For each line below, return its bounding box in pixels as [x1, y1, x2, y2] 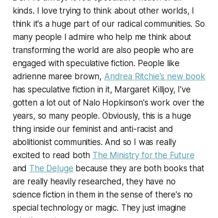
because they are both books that [73, 163, 204, 173]
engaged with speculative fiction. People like [12, 58, 180, 68]
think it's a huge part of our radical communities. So [12, 18, 205, 29]
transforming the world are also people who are [12, 45, 194, 55]
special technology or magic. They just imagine [12, 202, 186, 213]
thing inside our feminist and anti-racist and [12, 124, 174, 134]
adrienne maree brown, [12, 71, 104, 81]
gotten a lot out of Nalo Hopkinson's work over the [12, 97, 205, 108]
